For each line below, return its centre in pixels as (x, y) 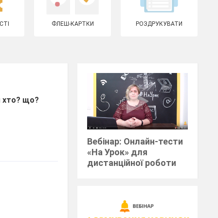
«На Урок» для (118, 152)
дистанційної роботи (132, 163)
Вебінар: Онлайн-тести (135, 142)
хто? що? (21, 100)
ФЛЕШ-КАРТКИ (73, 24)
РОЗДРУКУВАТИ (159, 24)
